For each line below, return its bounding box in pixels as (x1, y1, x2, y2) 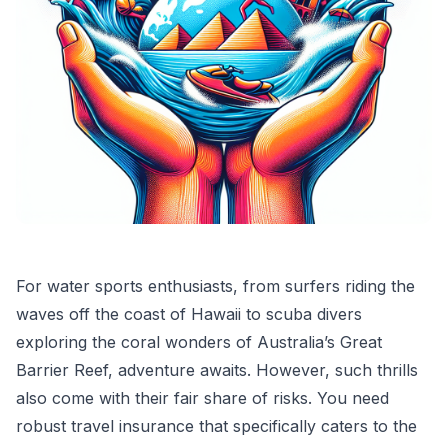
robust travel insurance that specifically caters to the (16, 416, 417, 436)
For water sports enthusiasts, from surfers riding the (16, 276, 415, 296)
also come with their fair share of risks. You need (16, 388, 389, 408)
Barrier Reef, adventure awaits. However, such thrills (16, 360, 418, 380)
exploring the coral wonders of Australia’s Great (16, 332, 382, 352)
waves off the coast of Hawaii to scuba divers (16, 304, 362, 324)
